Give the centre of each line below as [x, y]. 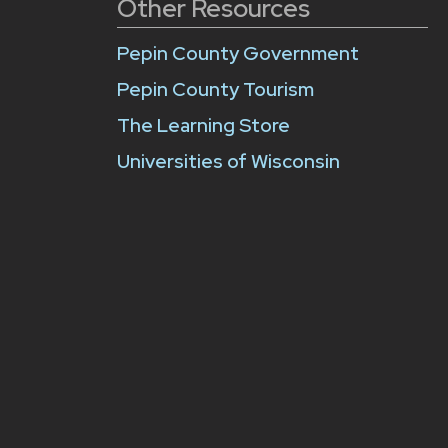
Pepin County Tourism [215, 90]
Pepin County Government [238, 54]
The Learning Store [203, 126]
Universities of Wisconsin [228, 162]
